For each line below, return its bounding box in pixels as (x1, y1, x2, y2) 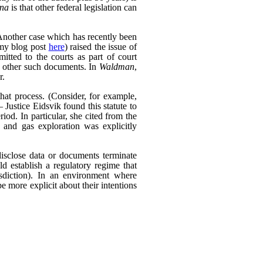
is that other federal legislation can (8, 2, 137, 12)
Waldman (99, 61, 134, 72)
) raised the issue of (64, 41, 137, 52)
